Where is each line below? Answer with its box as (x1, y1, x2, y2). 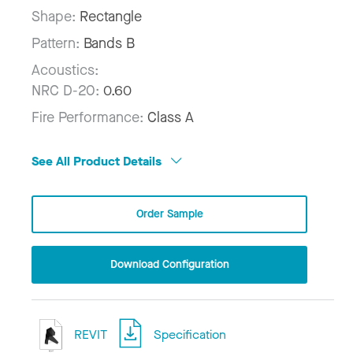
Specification (154, 326, 227, 344)
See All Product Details (32, 153, 165, 170)
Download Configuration (110, 256, 229, 272)
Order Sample (136, 206, 203, 221)
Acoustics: (32, 61, 98, 80)
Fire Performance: (32, 108, 147, 128)
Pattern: (32, 34, 84, 54)
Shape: (32, 7, 80, 27)
